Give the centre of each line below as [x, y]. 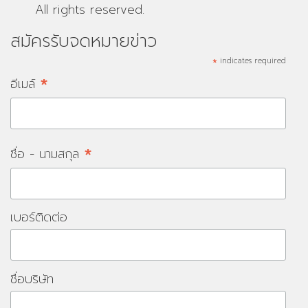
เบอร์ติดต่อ [39, 218]
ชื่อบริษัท [32, 279]
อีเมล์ [25, 84]
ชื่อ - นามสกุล [47, 154]
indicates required [252, 61]
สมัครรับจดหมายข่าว [84, 42]
